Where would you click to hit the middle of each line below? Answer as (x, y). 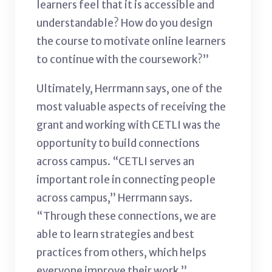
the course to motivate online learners (131, 41)
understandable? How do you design (124, 23)
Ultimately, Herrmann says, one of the (129, 88)
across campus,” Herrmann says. (114, 198)
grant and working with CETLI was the (128, 125)
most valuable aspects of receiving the (131, 107)
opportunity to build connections (118, 143)
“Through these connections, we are (126, 216)
